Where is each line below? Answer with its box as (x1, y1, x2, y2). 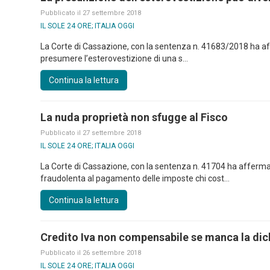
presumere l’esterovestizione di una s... (40, 54, 189, 63)
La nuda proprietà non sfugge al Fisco (40, 110, 228, 124)
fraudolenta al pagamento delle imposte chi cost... (40, 174, 230, 183)
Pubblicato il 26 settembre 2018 (40, 249, 142, 257)
